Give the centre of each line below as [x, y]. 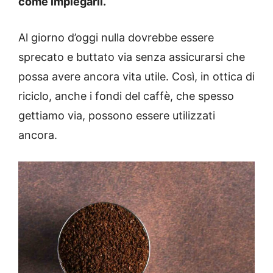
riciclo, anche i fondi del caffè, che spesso [126, 96]
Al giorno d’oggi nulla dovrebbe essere [116, 38]
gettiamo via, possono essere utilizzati [117, 116]
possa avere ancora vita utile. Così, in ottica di [136, 77]
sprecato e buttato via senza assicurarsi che [132, 57]
